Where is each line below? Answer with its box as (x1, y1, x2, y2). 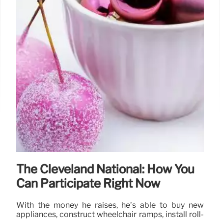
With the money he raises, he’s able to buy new (16, 200, 204, 210)
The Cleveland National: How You (16, 162, 194, 176)
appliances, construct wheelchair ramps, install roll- (16, 209, 204, 219)
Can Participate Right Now (16, 176, 160, 191)
